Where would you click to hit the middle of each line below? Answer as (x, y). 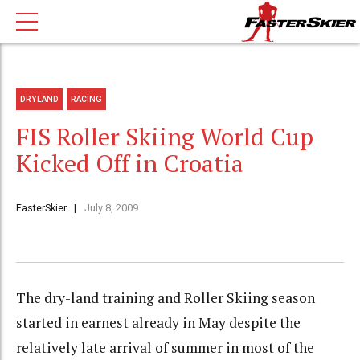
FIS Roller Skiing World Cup (165, 137)
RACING (87, 99)
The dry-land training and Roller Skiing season (166, 298)
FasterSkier (41, 208)
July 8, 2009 (111, 208)
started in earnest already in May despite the (158, 323)
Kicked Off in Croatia (130, 164)
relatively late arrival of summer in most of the (165, 348)
